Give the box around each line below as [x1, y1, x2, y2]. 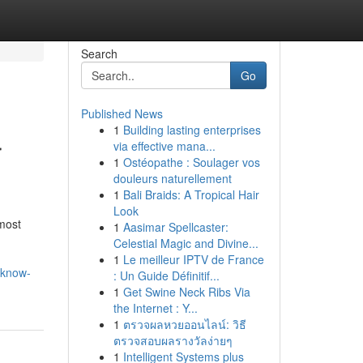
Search [80, 45, 117, 62]
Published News [80, 105, 163, 122]
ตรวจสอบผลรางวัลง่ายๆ [113, 332, 233, 348]
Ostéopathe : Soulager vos [122, 154, 260, 170]
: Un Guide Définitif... [113, 267, 220, 284]
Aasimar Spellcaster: [122, 219, 228, 235]
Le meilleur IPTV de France [122, 251, 264, 267]
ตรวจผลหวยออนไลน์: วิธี [122, 316, 246, 332]
